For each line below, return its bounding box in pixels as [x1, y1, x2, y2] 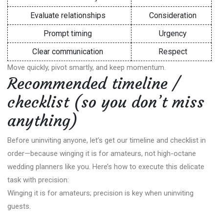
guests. [7, 202, 31, 211]
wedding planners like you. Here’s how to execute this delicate [7, 162, 204, 172]
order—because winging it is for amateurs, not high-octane [7, 149, 196, 158]
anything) [7, 111, 78, 131]
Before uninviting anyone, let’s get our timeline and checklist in [7, 136, 206, 145]
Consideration [149, 11, 197, 21]
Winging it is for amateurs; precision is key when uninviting [7, 189, 194, 198]
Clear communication [32, 47, 104, 57]
